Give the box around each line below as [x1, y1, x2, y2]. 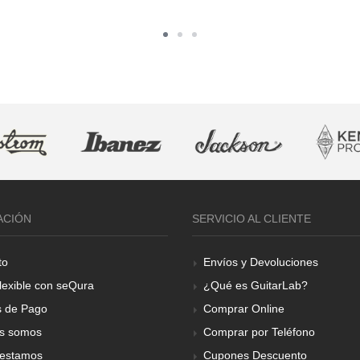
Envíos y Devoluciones [203, 255, 318, 268]
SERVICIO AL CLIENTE [192, 211, 311, 225]
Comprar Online [203, 301, 284, 315]
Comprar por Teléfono [203, 325, 315, 338]
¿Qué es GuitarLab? [203, 278, 308, 292]
